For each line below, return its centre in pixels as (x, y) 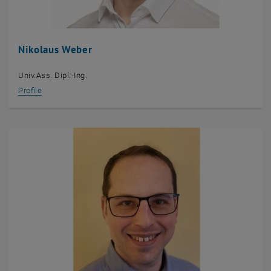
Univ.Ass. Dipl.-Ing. (53, 75)
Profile (30, 90)
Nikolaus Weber (55, 49)
